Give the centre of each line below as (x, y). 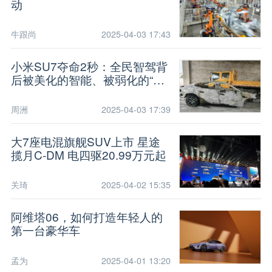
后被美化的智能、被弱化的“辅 (87, 79)
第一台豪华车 (45, 230)
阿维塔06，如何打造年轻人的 (87, 217)
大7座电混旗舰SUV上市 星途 (74, 141)
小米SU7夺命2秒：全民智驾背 (89, 66)
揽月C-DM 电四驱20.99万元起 (88, 155)
